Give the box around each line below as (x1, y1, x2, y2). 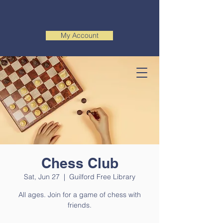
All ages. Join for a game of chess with (18, 190, 141, 199)
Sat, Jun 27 (24, 172, 60, 181)
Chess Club (41, 155, 118, 171)
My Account (60, 31, 99, 40)
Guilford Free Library (69, 172, 135, 181)
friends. (68, 201, 92, 210)
